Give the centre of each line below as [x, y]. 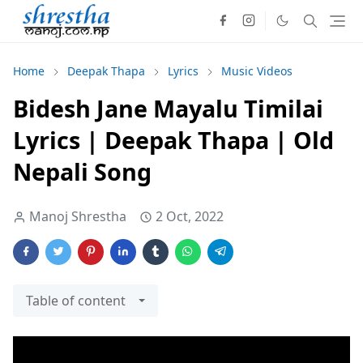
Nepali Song [82, 172]
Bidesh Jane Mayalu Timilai [168, 109]
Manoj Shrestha [78, 217]
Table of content [76, 301]
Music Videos [257, 71]
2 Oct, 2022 [190, 217]
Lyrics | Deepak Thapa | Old [173, 140]
